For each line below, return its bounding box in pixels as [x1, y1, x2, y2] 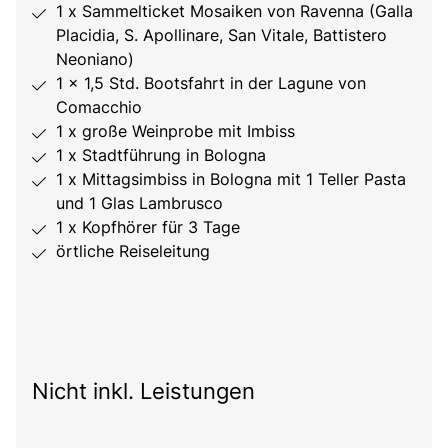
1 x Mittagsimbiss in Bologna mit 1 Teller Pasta [56, 168, 406, 189]
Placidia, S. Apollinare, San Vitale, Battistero [56, 24, 387, 45]
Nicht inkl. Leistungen [32, 377, 255, 404]
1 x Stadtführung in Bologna [56, 144, 266, 165]
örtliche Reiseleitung [56, 240, 210, 261]
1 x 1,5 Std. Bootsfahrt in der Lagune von [56, 72, 366, 93]
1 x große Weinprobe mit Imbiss [56, 120, 295, 141]
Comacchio [56, 96, 142, 117]
